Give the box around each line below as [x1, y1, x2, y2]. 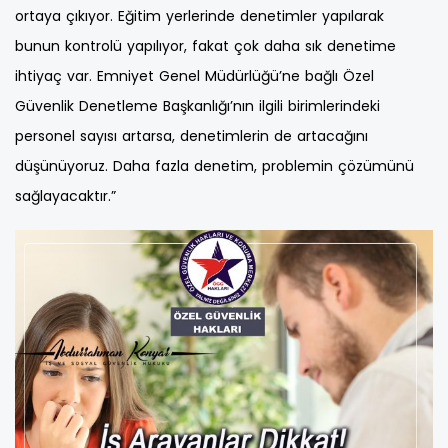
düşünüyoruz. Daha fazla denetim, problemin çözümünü [15, 156, 414, 177]
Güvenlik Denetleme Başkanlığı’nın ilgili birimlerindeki [15, 96, 380, 117]
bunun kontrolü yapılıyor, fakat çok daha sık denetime [15, 36, 396, 57]
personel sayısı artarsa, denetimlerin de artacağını [15, 126, 368, 147]
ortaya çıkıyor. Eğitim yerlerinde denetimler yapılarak [15, 6, 384, 27]
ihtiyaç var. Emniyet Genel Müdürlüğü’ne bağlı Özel [15, 66, 374, 87]
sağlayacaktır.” [15, 186, 116, 207]
